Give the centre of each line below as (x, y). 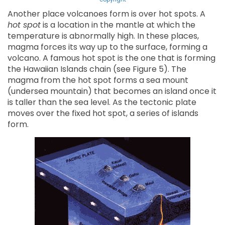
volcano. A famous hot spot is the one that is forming (111, 58)
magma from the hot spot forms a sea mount (98, 80)
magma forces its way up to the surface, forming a (107, 47)
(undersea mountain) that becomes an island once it (112, 91)
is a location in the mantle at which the (118, 25)
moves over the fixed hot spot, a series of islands (103, 114)
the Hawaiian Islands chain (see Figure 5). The (97, 69)
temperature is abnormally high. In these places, (103, 36)
